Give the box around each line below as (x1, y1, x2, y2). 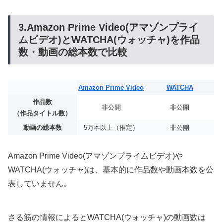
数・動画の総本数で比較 (18, 46, 127, 57)
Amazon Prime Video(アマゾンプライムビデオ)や (8, 151, 183, 160)
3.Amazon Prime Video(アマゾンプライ (18, 21, 198, 33)
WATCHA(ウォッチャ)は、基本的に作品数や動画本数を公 (8, 165, 214, 174)
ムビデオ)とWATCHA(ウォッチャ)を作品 (18, 34, 200, 45)
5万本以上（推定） (83, 124, 139, 132)
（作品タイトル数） (13, 110, 71, 117)
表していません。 (8, 179, 71, 188)
